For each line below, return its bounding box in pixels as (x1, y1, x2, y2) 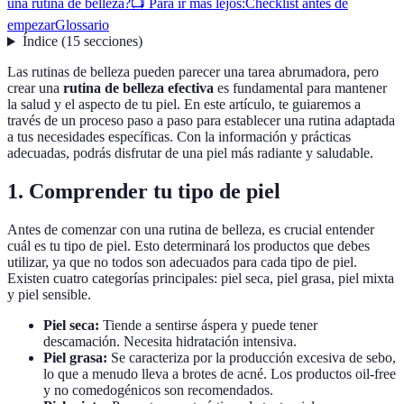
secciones (83, 33, 138, 50)
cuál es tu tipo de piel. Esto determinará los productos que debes (7, 238, 370, 254)
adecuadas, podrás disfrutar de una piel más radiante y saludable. (7, 145, 373, 161)
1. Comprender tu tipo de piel (7, 179, 280, 204)
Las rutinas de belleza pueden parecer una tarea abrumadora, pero (7, 64, 379, 80)
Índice (22, 33, 58, 50)
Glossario (55, 17, 109, 33)
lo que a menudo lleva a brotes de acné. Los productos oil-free (43, 366, 396, 382)
